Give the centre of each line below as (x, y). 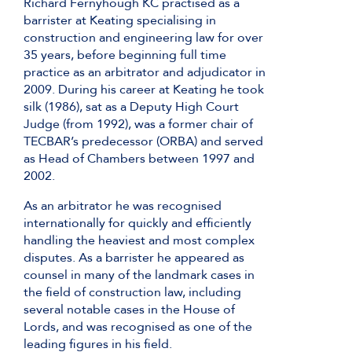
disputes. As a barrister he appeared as (134, 258)
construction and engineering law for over (143, 38)
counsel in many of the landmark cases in (139, 275)
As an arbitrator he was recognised (123, 206)
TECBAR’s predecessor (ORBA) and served (143, 142)
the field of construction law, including (132, 293)
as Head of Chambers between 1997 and (139, 159)
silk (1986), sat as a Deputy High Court (131, 107)
